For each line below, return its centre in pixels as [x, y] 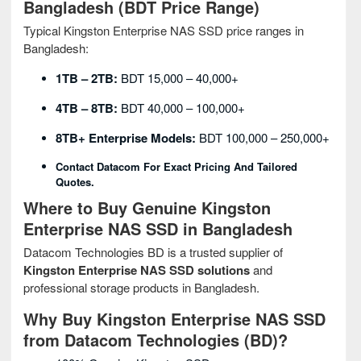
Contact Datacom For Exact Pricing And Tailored [176, 166]
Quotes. [75, 182]
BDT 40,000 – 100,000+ [181, 108]
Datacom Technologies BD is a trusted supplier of [153, 252]
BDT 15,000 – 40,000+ [178, 78]
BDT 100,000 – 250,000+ [263, 137]
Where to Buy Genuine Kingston [147, 207]
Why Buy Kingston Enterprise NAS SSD [174, 319]
